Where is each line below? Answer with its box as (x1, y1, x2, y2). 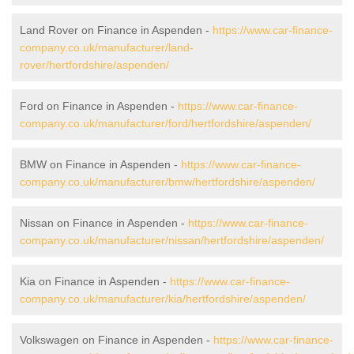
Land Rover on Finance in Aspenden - (20, 23, 213, 36)
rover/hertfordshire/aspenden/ (20, 58, 169, 71)
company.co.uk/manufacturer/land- (20, 40, 194, 54)
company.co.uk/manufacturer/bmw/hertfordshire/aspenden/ (20, 175, 315, 188)
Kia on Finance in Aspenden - (20, 274, 170, 288)
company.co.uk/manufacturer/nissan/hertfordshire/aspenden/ (20, 233, 324, 247)
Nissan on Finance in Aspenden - (20, 216, 188, 229)
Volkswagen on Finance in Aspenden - (20, 333, 213, 346)
